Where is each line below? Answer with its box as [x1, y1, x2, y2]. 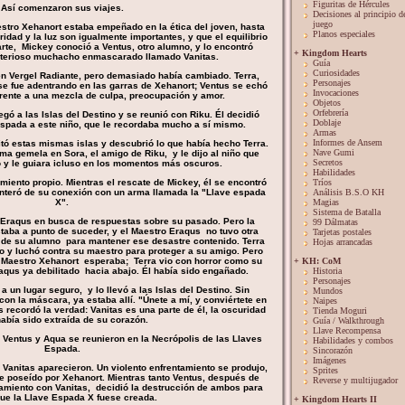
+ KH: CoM [294, 256, 341, 266]
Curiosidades [313, 68, 360, 78]
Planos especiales [313, 29, 375, 39]
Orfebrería [313, 108, 348, 118]
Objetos [313, 98, 341, 108]
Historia [313, 266, 342, 276]
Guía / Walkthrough [313, 316, 384, 325]
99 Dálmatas [313, 217, 358, 227]
